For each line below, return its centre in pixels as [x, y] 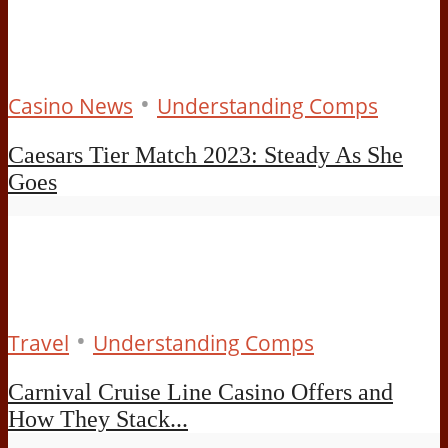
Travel [38, 342]
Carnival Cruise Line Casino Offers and [200, 391]
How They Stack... [98, 418]
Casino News [70, 105]
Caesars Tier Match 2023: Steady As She [205, 154]
